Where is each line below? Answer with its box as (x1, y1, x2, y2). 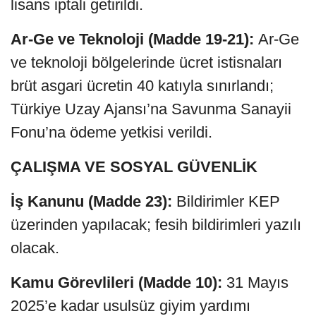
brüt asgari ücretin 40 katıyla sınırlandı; (11, 76, 274, 95)
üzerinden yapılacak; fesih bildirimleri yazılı (11, 215, 301, 233)
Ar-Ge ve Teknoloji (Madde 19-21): (11, 30, 258, 48)
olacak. (11, 238, 59, 257)
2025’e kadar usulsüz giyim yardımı (11, 296, 250, 315)
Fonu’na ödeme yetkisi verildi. (11, 123, 212, 141)
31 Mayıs (226, 273, 288, 291)
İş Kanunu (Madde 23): (11, 192, 176, 210)
